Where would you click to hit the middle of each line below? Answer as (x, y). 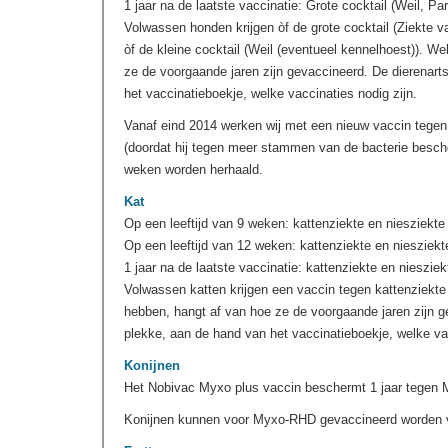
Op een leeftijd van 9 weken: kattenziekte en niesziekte (284, 223)
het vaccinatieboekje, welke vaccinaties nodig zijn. (270, 93)
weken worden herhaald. (195, 169)
